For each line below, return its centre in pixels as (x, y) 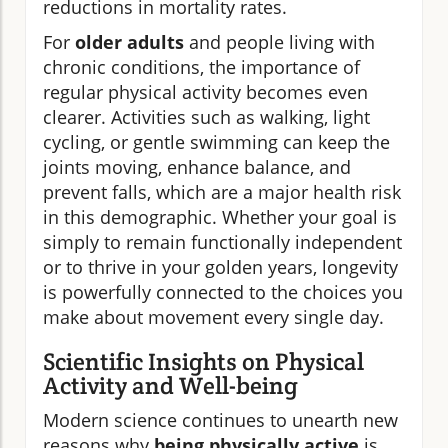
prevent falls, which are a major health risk (222, 191)
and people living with (279, 41)
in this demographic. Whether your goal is (220, 216)
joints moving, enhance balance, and (197, 166)
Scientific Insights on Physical (203, 361)
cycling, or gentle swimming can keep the (216, 141)
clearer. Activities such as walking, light (206, 116)
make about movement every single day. (213, 316)
